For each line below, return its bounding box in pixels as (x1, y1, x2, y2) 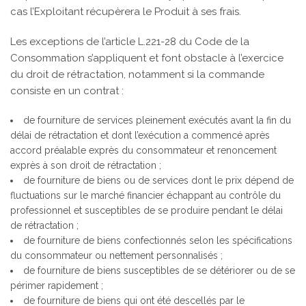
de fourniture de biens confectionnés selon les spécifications (23, 235, 292, 246)
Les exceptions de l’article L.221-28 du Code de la (10, 36, 249, 48)
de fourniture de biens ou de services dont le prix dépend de (23, 175, 294, 186)
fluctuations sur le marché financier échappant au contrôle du (10, 190, 281, 201)
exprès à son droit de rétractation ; (10, 160, 161, 171)
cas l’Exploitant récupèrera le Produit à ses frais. (10, 5, 241, 18)
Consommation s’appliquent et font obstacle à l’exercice (10, 52, 283, 64)
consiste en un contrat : (10, 85, 124, 97)
